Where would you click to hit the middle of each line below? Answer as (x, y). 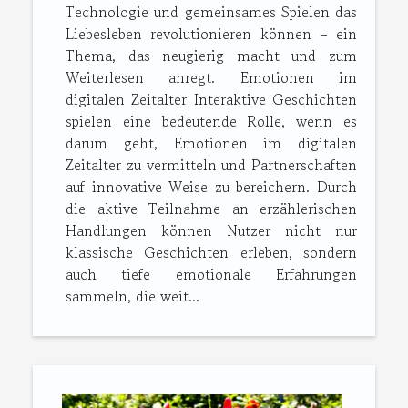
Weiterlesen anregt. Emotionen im (211, 78)
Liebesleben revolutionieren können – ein (211, 34)
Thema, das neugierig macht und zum (211, 56)
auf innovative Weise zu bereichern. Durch (211, 187)
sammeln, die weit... (133, 296)
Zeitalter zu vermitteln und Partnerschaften (211, 165)
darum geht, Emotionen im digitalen (211, 143)
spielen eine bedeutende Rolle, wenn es (211, 122)
